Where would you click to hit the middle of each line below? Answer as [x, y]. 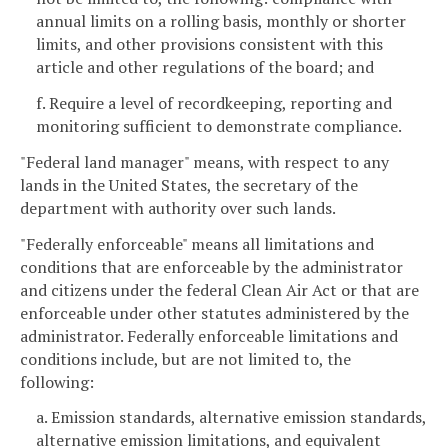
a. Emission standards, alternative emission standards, [231, 417]
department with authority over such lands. [178, 207]
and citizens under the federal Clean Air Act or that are [219, 289]
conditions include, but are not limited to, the [185, 358]
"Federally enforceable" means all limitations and [197, 243]
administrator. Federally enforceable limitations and [209, 335]
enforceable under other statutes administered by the [214, 312]
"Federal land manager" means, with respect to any [204, 161]
